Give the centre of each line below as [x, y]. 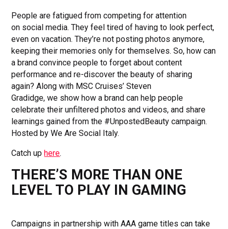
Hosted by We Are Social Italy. [65, 133]
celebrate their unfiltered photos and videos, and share [109, 109]
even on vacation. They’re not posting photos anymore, [108, 39]
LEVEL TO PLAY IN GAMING [99, 190]
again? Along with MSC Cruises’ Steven [82, 86]
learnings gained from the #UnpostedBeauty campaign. [109, 121]
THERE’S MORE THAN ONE [97, 175]
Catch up [28, 153]
